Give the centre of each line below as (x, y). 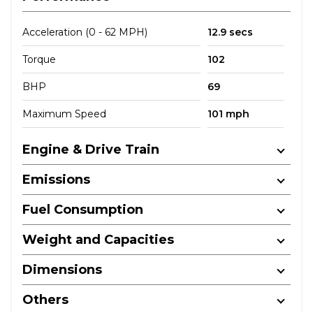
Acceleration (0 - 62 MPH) (85, 32)
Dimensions (62, 270)
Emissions (56, 180)
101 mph (228, 114)
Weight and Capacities (98, 240)
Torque (39, 60)
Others (45, 300)
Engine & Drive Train (91, 150)
